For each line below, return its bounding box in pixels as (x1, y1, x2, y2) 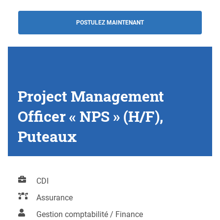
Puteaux (18, 126, 77, 146)
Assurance (36, 193, 73, 203)
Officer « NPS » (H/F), (18, 106, 163, 126)
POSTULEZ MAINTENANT (76, 19, 144, 26)
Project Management (18, 86, 164, 106)
